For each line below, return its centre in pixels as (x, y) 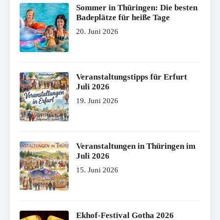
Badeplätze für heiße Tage (123, 17)
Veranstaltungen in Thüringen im (136, 146)
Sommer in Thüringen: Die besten (137, 7)
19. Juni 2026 (97, 100)
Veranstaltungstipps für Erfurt (132, 77)
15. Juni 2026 (97, 170)
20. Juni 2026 (97, 31)
